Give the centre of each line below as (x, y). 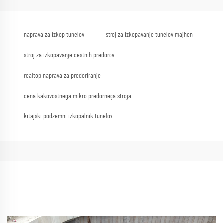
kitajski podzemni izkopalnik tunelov (68, 117)
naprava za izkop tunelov (54, 35)
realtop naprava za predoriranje (62, 76)
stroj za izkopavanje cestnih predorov (69, 56)
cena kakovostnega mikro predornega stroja (78, 96)
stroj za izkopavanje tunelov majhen (149, 35)
